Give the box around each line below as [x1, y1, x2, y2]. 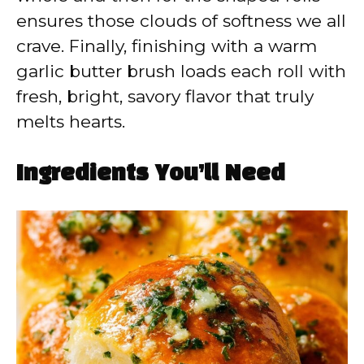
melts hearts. [16, 111, 125, 132]
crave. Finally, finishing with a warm [16, 36, 317, 57]
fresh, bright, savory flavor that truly [16, 86, 314, 107]
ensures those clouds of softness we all [16, 11, 346, 32]
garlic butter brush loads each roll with [16, 61, 346, 82]
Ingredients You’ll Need [16, 163, 285, 184]
